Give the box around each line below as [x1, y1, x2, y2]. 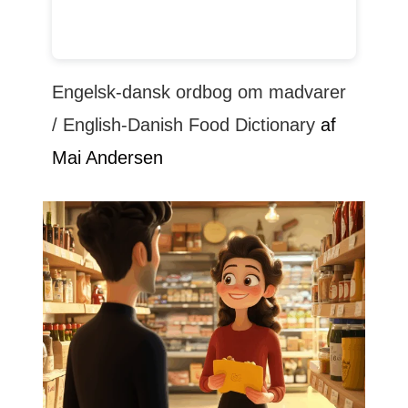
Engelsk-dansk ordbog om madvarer [52, 82, 347, 103]
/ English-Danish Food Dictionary [52, 115, 316, 136]
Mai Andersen [52, 148, 164, 168]
